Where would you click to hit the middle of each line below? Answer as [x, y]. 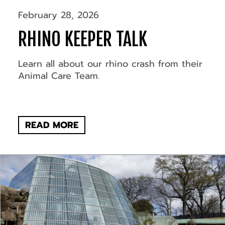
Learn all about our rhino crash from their [110, 64]
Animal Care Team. [59, 76]
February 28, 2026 [58, 15]
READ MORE [51, 125]
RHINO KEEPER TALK [82, 40]
